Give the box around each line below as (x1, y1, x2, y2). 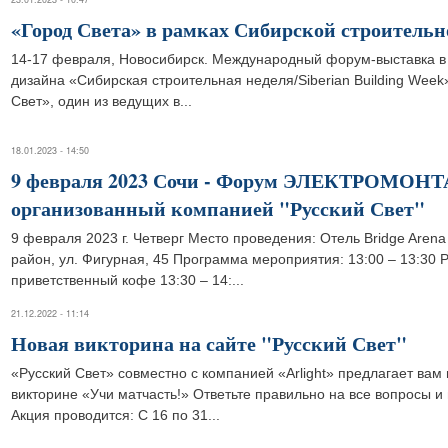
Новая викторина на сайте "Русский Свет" (11, 329, 407, 358)
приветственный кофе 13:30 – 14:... (11, 272, 244, 288)
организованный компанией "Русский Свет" (11, 194, 425, 223)
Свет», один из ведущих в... (11, 93, 192, 109)
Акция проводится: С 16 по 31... (11, 407, 220, 423)
